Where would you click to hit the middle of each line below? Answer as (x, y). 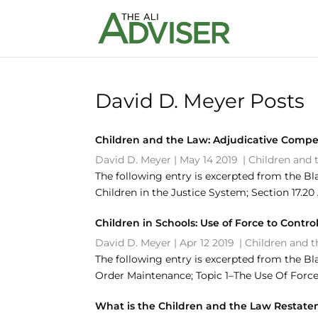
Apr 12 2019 (207, 243)
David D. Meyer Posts (200, 101)
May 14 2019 (209, 160)
